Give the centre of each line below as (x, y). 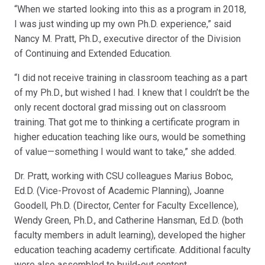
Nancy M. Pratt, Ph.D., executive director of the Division (127, 39)
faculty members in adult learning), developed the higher (130, 235)
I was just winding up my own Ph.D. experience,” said (123, 24)
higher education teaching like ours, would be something (130, 137)
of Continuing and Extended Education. (93, 54)
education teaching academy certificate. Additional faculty (132, 250)
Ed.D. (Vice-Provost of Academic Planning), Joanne (119, 191)
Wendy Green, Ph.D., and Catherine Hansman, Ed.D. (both (129, 221)
